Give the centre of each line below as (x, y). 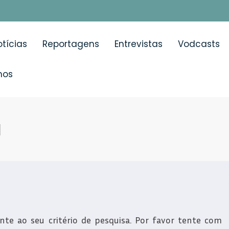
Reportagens (71, 44)
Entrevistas (138, 44)
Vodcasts (199, 44)
